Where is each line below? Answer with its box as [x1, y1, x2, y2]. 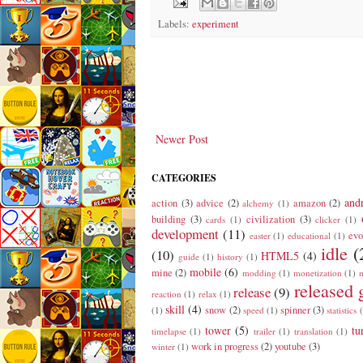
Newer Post [156, 130, 208, 147]
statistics [327, 303, 357, 316]
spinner [280, 302, 311, 317]
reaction [152, 287, 181, 300]
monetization [293, 266, 342, 279]
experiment [192, 16, 239, 31]
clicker [315, 212, 341, 225]
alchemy [242, 196, 275, 209]
